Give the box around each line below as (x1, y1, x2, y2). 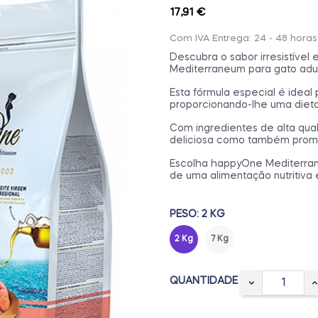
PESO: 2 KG (170, 209, 225, 220)
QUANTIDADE (170, 276, 238, 287)
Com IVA (170, 34, 212, 44)
